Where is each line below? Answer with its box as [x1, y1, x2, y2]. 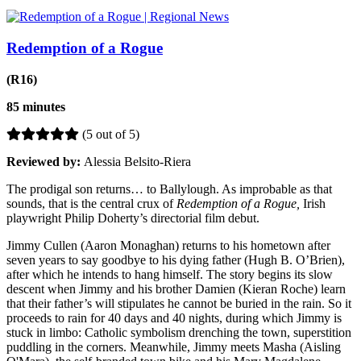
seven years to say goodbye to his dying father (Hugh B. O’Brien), [6, 252, 345, 267]
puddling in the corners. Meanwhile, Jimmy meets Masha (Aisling [6, 339, 341, 354]
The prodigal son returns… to [6, 181, 160, 196]
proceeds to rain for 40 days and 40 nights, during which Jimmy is [6, 310, 342, 325]
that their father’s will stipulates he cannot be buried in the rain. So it [6, 296, 351, 310]
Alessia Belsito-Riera [84, 154, 191, 168]
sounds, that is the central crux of [6, 196, 176, 210]
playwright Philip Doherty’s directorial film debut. [6, 210, 259, 225]
